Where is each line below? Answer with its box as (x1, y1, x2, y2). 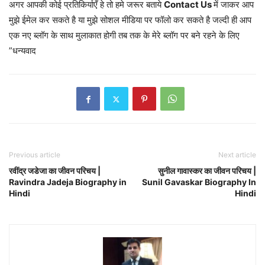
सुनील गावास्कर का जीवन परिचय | (158, 166, 256, 176)
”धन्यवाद (9, 45, 38, 57)
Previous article (9, 150, 60, 160)
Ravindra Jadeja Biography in (9, 177, 127, 188)
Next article (218, 150, 256, 160)
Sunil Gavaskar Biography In (142, 177, 256, 188)
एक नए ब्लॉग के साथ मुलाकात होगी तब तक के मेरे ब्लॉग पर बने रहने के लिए (9, 30, 240, 41)
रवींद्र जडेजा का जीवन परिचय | (9, 166, 101, 176)
